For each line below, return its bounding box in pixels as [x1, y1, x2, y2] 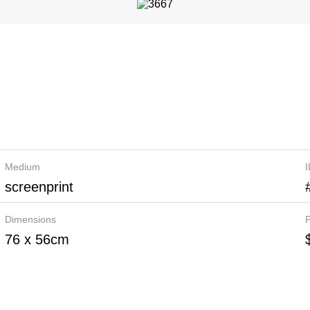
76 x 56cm [4, 232, 69, 247]
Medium [4, 161, 40, 172]
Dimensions [4, 214, 56, 225]
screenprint [4, 179, 73, 194]
